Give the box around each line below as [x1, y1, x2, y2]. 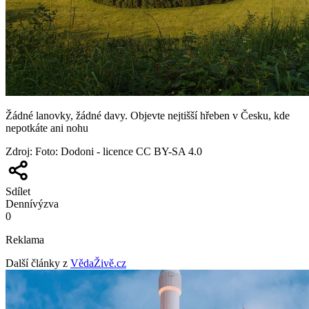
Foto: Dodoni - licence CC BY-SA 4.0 [35, 145, 202, 157]
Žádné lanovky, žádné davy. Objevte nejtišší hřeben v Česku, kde [6, 109, 290, 121]
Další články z [6, 257, 68, 269]
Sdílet [6, 185, 30, 197]
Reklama [6, 233, 44, 246]
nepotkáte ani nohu [6, 121, 88, 134]
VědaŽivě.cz [70, 257, 126, 269]
